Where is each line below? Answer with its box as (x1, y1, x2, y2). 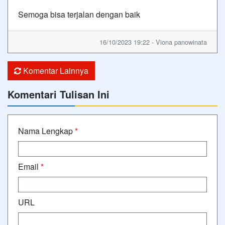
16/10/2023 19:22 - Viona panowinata (99, 37, 207, 47)
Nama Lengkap (18, 125, 75, 137)
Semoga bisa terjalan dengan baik (18, 8, 140, 20)
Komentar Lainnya (21, 64, 88, 76)
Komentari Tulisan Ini (8, 86, 109, 101)
